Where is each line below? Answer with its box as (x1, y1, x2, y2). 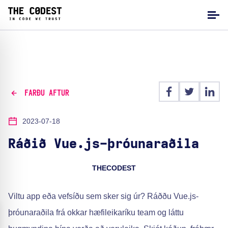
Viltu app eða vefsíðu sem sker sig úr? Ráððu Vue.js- (8, 192, 198, 201)
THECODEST (92, 164, 136, 172)
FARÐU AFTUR (24, 89, 69, 97)
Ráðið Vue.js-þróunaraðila (8, 137, 199, 151)
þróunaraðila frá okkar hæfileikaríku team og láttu (8, 208, 184, 217)
